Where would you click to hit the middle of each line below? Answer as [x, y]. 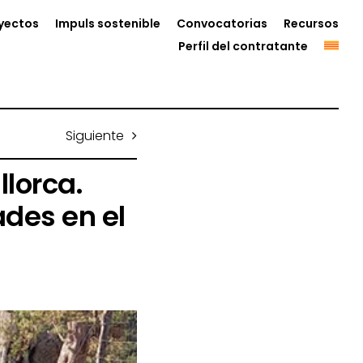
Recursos [312, 23]
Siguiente [95, 135]
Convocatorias [222, 23]
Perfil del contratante [243, 46]
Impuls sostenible [108, 23]
